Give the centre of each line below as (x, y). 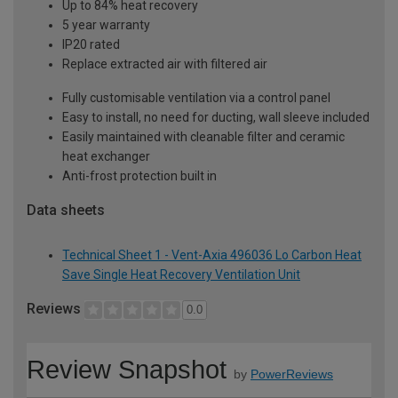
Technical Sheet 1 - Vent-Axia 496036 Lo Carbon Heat (212, 255)
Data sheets (66, 210)
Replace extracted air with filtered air (165, 64)
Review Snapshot (127, 370)
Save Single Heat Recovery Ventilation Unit (181, 274)
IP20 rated (91, 44)
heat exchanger (106, 156)
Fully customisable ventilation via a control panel (196, 97)
